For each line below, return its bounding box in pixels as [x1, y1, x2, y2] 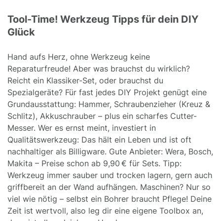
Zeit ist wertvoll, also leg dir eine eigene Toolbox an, [7, 205, 203, 216]
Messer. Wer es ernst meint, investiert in [7, 122, 156, 133]
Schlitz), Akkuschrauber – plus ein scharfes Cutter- [7, 110, 197, 121]
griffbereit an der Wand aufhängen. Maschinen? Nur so [7, 182, 211, 192]
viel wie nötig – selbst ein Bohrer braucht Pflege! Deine [7, 193, 212, 204]
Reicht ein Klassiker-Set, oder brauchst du [7, 75, 163, 85]
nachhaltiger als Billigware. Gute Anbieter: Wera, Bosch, [7, 146, 213, 156]
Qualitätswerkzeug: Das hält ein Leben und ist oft [7, 134, 191, 145]
